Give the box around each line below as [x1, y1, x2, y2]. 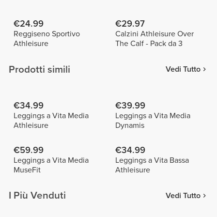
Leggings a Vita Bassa [115, 155, 189, 165]
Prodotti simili [9, 63, 71, 76]
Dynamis [115, 120, 144, 130]
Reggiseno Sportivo [13, 29, 80, 39]
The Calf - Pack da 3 [115, 39, 183, 49]
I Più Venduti [9, 189, 66, 202]
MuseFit [13, 165, 41, 175]
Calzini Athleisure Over [115, 29, 194, 39]
